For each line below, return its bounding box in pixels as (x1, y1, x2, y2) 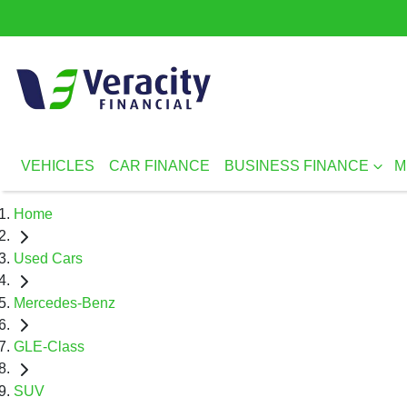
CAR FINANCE (109, 158, 210, 174)
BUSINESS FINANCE (224, 158, 369, 174)
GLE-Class (14, 339, 84, 355)
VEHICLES (21, 158, 94, 174)
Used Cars (14, 250, 83, 266)
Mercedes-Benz (14, 294, 115, 311)
